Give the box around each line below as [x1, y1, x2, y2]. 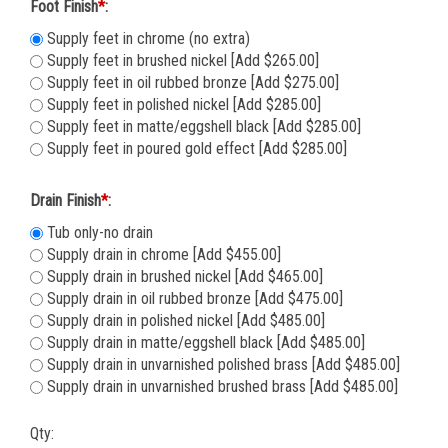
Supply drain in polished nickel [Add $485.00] [43, 313, 325, 333]
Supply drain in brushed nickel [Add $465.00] [43, 269, 323, 289]
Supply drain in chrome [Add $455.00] [43, 247, 281, 267]
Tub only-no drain [43, 225, 153, 245]
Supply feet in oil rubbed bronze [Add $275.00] [43, 75, 339, 95]
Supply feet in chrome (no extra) [43, 31, 250, 51]
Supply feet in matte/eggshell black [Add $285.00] [43, 119, 361, 139]
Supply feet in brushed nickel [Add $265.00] [43, 53, 319, 73]
